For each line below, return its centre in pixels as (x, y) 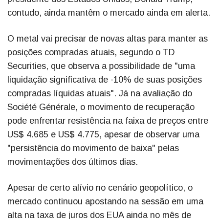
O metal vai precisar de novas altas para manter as (108, 39)
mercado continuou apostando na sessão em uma (105, 202)
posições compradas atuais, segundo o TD (91, 53)
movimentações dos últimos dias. (73, 162)
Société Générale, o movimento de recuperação (101, 107)
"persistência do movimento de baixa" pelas (93, 148)
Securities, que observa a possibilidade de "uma (101, 66)
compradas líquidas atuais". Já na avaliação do (100, 94)
